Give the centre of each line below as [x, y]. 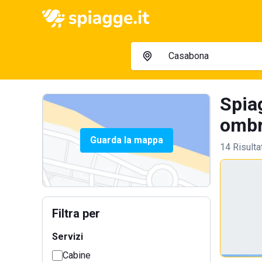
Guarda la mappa [126, 140]
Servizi [68, 237]
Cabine [77, 255]
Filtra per [76, 213]
